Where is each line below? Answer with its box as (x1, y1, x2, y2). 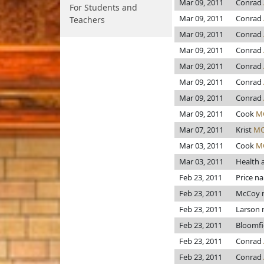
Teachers (70, 14, 105, 25)
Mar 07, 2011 (179, 124, 223, 135)
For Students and (70, 2, 137, 13)
